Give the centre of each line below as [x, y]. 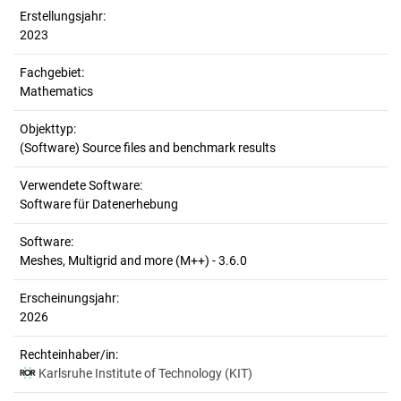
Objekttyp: [48, 129]
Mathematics [56, 91]
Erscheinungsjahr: [69, 298]
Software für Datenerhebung [99, 204]
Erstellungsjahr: [63, 16]
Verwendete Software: [81, 185]
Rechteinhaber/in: [69, 354]
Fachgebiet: [52, 73]
